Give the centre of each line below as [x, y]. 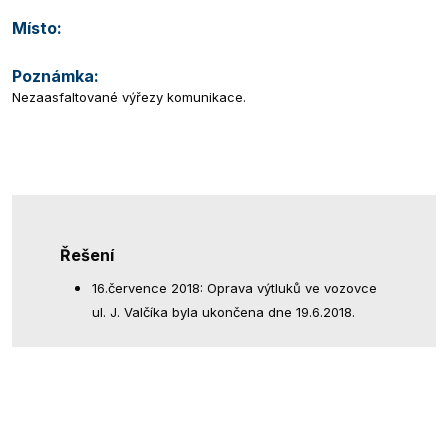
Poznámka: [55, 76]
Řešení [87, 255]
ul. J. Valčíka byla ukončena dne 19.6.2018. [223, 312]
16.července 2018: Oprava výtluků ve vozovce [234, 288]
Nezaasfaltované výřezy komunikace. [129, 97]
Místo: [37, 28]
